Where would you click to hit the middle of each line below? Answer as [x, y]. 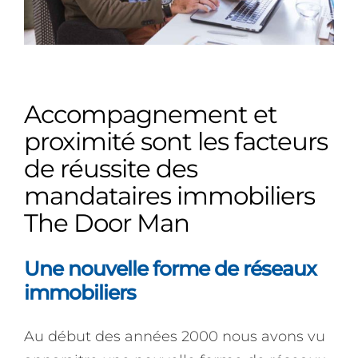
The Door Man [107, 223]
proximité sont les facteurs [176, 141]
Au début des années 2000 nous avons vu [175, 336]
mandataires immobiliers [169, 195]
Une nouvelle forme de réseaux [170, 268]
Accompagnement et [151, 114]
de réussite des [111, 168]
